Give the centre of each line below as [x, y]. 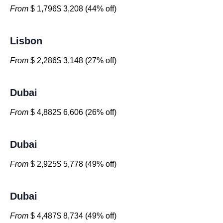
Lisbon [26, 41]
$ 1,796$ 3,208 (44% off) [72, 9]
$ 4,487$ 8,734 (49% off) [72, 216]
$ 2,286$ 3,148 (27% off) [72, 60]
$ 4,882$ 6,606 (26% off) [72, 112]
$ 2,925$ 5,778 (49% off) [72, 164]
